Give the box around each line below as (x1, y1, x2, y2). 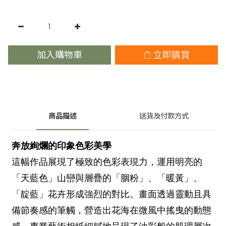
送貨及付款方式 (139, 110, 189, 121)
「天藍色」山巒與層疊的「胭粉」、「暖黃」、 (12, 173, 202, 184)
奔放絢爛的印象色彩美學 (12, 140, 111, 151)
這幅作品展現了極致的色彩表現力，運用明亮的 (12, 156, 202, 167)
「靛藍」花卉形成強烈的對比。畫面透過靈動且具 (12, 189, 211, 200)
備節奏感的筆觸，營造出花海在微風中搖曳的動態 (12, 205, 211, 216)
